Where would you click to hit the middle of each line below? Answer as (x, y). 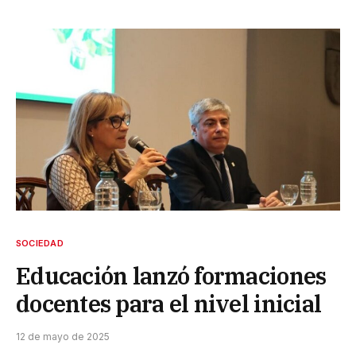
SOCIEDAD (40, 244)
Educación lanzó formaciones (171, 276)
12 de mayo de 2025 (63, 337)
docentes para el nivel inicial (169, 304)
